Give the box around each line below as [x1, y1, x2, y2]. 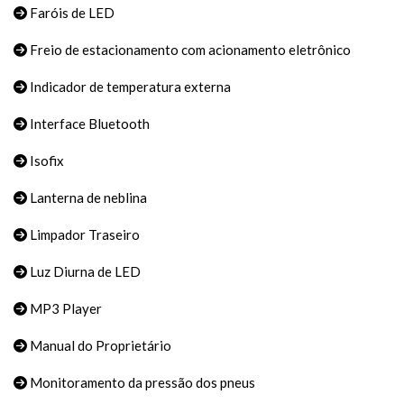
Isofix [27, 152, 64, 170]
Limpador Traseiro [27, 226, 140, 243]
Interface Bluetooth [27, 115, 150, 133]
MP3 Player [27, 300, 102, 317]
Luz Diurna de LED [27, 263, 141, 280]
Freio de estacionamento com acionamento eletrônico [27, 41, 351, 59]
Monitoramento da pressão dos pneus [27, 374, 255, 391]
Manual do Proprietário [27, 337, 171, 354]
